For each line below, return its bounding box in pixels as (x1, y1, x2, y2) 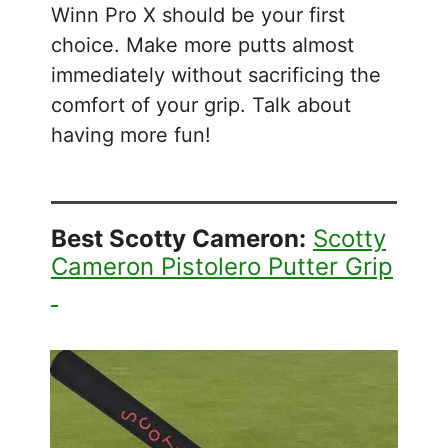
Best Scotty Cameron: (51, 223, 306, 253)
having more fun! (51, 122, 211, 147)
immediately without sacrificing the (51, 62, 381, 87)
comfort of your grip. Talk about (51, 92, 351, 117)
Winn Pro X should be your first (51, 2, 345, 27)
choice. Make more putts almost (51, 32, 354, 57)
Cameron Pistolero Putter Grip (51, 251, 393, 281)
